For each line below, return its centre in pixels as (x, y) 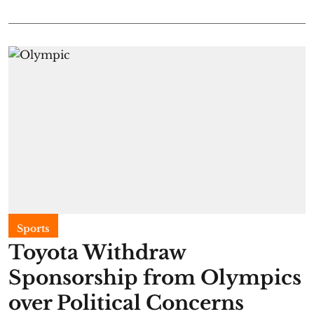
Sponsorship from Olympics (155, 278)
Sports (33, 228)
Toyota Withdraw (97, 252)
